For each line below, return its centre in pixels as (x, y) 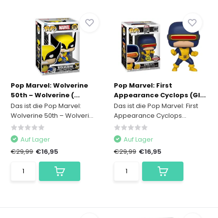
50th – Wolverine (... (45, 95)
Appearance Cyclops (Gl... (160, 95)
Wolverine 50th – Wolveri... (52, 116)
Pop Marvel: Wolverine (50, 86)
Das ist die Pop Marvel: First (156, 106)
